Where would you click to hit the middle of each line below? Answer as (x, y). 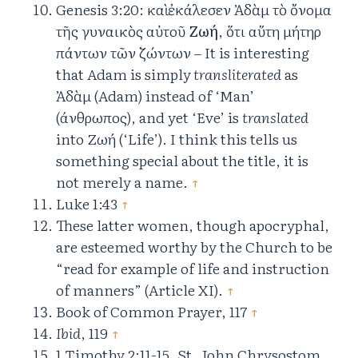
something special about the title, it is (182, 161)
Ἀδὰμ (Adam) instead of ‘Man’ (155, 96)
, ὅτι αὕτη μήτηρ (270, 31)
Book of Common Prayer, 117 (153, 312)
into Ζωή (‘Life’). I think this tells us (177, 139)
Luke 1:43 (88, 204)
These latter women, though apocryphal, (193, 225)
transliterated (236, 74)
